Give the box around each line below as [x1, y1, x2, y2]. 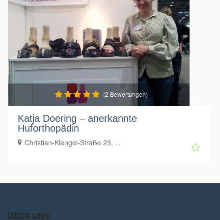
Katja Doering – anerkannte [18, 112, 137, 124]
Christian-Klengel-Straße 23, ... [25, 137, 121, 147]
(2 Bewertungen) [103, 89, 148, 98]
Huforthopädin [18, 122, 79, 134]
